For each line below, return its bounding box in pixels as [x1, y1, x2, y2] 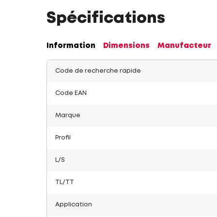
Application [55, 202, 92, 207]
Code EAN [55, 91, 87, 96]
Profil [55, 135, 71, 140]
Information [46, 43, 95, 49]
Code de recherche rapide [55, 68, 141, 74]
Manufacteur [157, 43, 211, 49]
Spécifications [46, 12, 165, 26]
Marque [55, 113, 80, 118]
